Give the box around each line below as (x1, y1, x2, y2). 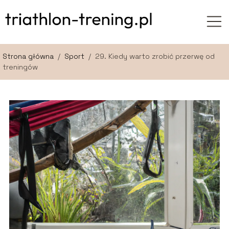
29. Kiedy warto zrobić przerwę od (95, 52, 215, 61)
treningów (3, 62, 38, 72)
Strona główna (3, 52, 56, 61)
